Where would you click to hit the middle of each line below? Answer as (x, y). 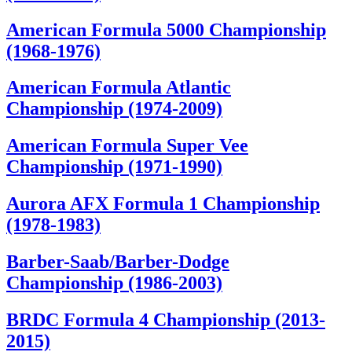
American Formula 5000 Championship (166, 29)
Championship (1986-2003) (114, 283)
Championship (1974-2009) (114, 109)
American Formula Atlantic (119, 88)
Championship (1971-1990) (114, 167)
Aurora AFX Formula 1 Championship (163, 204)
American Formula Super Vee (127, 146)
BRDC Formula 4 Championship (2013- (166, 320)
